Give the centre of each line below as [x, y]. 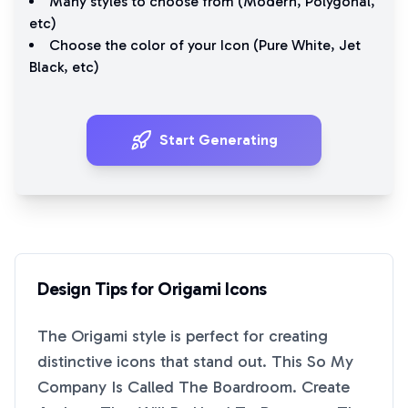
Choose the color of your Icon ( [154, 45]
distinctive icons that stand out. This [172, 362]
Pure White [295, 45]
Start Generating [219, 140]
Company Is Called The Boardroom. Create [194, 387]
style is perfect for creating [228, 336]
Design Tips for [97, 289]
